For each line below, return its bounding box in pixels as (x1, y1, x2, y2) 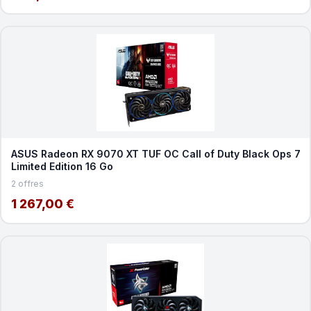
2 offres (10, 178, 44, 189)
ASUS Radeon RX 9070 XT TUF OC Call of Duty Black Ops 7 (10, 147, 301, 160)
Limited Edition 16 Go (10, 160, 113, 172)
